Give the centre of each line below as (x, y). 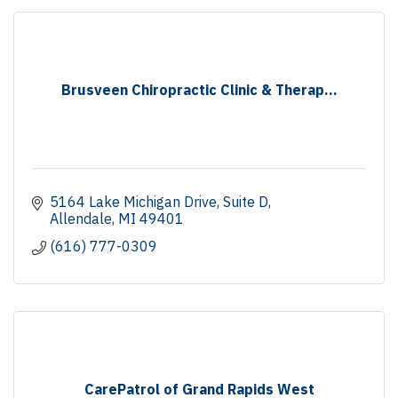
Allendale (81, 218)
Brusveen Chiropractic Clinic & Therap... (199, 89)
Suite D (246, 201)
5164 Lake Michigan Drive (133, 201)
